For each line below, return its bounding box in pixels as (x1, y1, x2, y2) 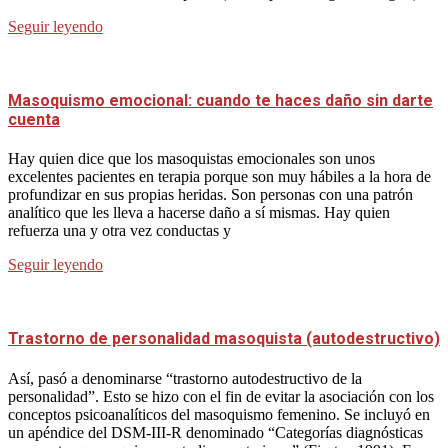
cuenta (8, 109, 60, 129)
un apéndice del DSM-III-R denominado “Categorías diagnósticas (8, 423, 423, 441)
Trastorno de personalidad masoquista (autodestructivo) (8, 329, 440, 349)
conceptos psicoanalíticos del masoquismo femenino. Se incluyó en (8, 405, 430, 423)
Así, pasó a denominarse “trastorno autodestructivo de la (8, 369, 362, 387)
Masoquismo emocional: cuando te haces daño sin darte (8, 90, 433, 110)
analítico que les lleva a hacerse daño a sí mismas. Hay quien (8, 204, 390, 222)
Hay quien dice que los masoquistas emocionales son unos (8, 150, 375, 168)
